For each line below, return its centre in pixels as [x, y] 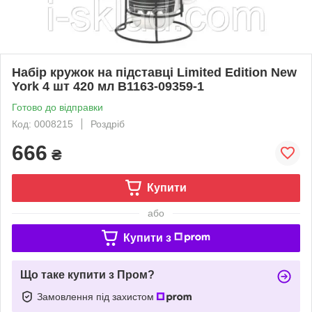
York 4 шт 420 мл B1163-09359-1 [108, 86]
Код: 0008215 [42, 124]
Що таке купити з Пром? [87, 274]
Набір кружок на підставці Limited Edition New [154, 72]
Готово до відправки [57, 107]
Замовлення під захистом [97, 296]
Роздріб [108, 124]
